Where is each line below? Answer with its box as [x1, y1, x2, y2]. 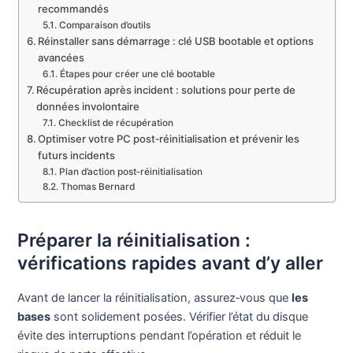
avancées [38, 51, 85, 65]
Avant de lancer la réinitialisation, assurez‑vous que [17, 291, 292, 306]
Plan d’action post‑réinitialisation [58, 166, 203, 178]
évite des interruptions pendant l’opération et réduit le [17, 329, 302, 344]
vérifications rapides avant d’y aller [17, 252, 324, 275]
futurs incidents [38, 149, 116, 162]
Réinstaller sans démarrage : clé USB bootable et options [38, 35, 314, 48]
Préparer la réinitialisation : [17, 229, 251, 252]
